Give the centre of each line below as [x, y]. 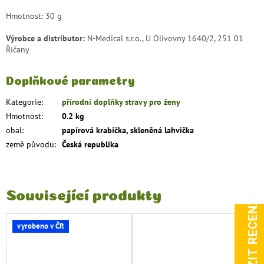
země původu [30, 145]
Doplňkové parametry [70, 79]
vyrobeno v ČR [41, 226]
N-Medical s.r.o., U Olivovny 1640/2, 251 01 [165, 38]
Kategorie [24, 102]
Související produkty [84, 193]
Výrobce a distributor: [47, 38]
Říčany [18, 49]
